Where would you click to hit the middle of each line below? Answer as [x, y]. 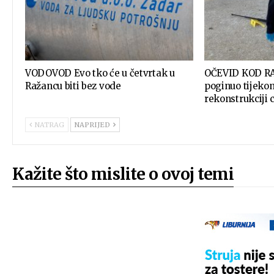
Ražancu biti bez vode [73, 86]
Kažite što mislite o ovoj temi [123, 174]
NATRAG [49, 124]
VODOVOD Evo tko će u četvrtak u [100, 73]
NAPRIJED [93, 124]
